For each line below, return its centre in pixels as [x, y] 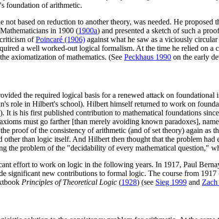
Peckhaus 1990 [148, 57]
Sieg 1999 [171, 182]
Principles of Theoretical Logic [69, 182]
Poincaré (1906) [60, 40]
